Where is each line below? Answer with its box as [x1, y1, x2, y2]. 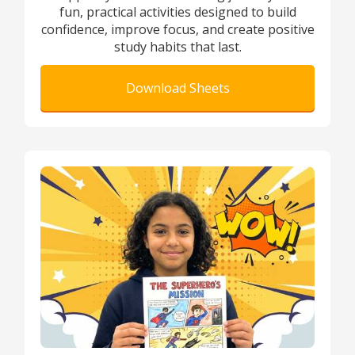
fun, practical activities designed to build [59, 3, 296, 21]
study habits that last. [113, 38, 242, 56]
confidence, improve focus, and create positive [40, 21, 315, 39]
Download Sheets [125, 79, 230, 97]
